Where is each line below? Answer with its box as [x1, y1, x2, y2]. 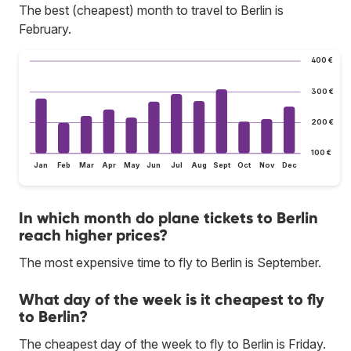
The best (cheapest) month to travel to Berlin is [19, 2, 284, 18]
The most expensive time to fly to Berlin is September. [19, 255, 321, 271]
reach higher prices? [19, 226, 168, 245]
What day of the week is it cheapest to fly [19, 290, 324, 309]
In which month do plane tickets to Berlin [19, 208, 318, 228]
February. [19, 20, 71, 37]
